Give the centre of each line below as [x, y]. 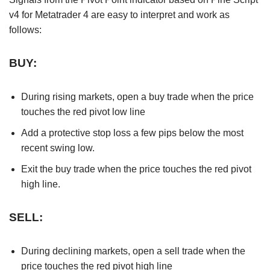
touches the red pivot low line [83, 111]
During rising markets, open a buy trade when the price [137, 96]
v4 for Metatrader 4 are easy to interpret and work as [119, 14]
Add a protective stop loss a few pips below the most [132, 133]
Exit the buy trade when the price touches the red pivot [136, 169]
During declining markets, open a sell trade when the [133, 251]
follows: [25, 30]
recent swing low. [58, 148]
